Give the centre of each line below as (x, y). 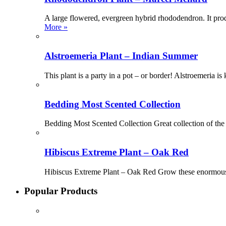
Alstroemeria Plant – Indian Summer (121, 56)
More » (56, 27)
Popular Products (61, 191)
